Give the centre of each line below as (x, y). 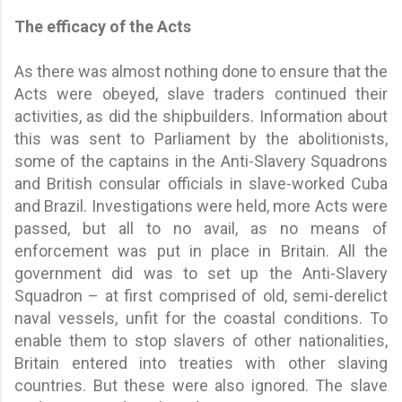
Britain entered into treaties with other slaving (201, 363)
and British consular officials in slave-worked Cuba (201, 183)
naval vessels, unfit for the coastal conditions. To (201, 318)
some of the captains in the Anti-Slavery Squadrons (201, 161)
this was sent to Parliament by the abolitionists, (201, 138)
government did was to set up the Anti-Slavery (201, 273)
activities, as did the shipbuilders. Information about (201, 116)
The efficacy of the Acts (103, 26)
